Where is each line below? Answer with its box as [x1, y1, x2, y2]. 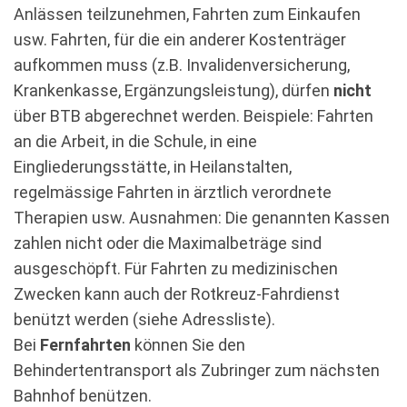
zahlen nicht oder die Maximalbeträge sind [14, 233, 322, 253]
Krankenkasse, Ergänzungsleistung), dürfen [14, 81, 333, 100]
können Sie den [131, 335, 245, 354]
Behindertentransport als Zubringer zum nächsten [14, 361, 380, 380]
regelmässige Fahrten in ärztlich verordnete [14, 183, 332, 202]
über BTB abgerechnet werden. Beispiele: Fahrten [14, 106, 373, 125]
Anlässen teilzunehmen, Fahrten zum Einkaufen [14, 5, 361, 24]
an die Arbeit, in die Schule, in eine [14, 132, 257, 151]
